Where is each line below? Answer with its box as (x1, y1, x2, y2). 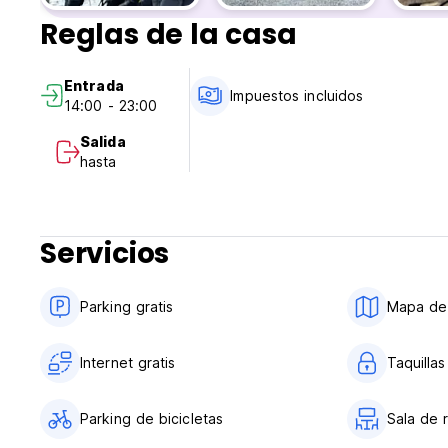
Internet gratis (80, 354, 176, 372)
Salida (80, 133, 126, 151)
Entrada (64, 77, 124, 95)
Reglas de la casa (40, 15, 297, 55)
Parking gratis (80, 298, 174, 316)
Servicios (40, 234, 170, 274)
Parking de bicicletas (80, 410, 224, 428)
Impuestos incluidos (230, 87, 364, 105)
